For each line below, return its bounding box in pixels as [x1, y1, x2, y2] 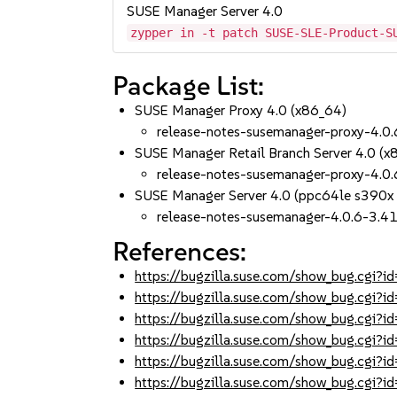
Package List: [113, 69, 265, 102]
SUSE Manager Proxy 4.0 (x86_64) [135, 102, 347, 119]
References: [113, 235, 247, 268]
